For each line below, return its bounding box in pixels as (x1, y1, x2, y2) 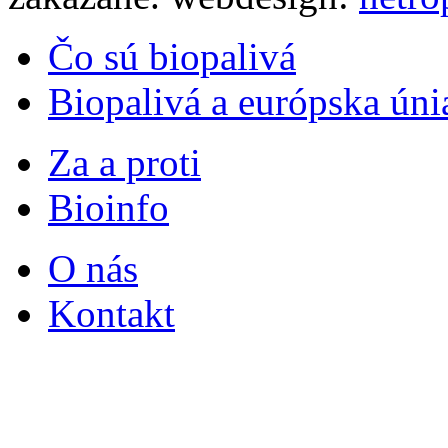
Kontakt (48, 291, 175, 335)
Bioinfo (48, 185, 169, 229)
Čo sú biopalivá (48, 34, 296, 78)
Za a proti (48, 140, 201, 184)
